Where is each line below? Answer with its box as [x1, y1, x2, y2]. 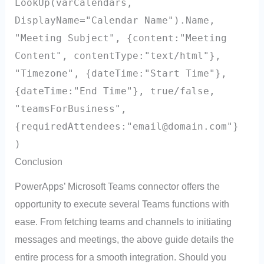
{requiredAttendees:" [15, 121, 133, 133]
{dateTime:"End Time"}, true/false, [15, 85, 216, 97]
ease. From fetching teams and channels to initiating [15, 216, 232, 227]
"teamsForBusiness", [15, 103, 127, 115]
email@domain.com [133, 121, 227, 133]
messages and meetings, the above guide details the [15, 233, 235, 245]
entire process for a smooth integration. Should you [15, 251, 227, 262]
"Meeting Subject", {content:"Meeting [15, 32, 227, 44]
